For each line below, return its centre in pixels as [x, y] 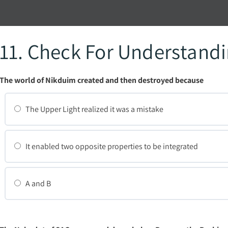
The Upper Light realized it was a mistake [94, 109]
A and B [37, 183]
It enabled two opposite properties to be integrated [111, 146]
